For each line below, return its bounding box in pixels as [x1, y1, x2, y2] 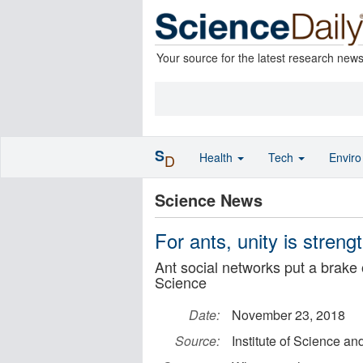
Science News [155, 188, 263, 211]
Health [199, 149, 236, 165]
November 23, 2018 [232, 305, 345, 324]
